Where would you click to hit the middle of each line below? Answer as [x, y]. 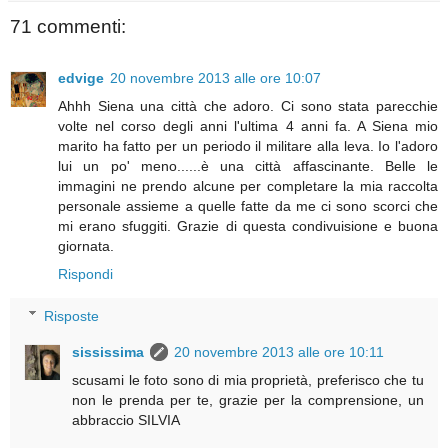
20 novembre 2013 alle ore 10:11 [279, 351]
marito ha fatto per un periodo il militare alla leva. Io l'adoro [248, 145]
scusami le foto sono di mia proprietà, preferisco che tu [248, 379]
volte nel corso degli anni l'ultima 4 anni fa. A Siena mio [248, 125]
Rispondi [85, 273]
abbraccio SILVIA [126, 419]
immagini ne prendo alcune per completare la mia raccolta [248, 185]
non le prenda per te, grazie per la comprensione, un [248, 399]
